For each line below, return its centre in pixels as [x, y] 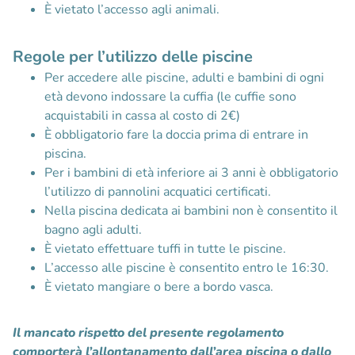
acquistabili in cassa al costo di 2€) [142, 115]
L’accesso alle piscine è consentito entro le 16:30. [187, 267]
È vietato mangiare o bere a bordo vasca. [159, 286]
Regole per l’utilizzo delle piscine [133, 56]
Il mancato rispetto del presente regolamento [148, 332]
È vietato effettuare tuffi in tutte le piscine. [165, 248]
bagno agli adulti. [93, 229]
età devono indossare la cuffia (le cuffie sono [170, 96]
